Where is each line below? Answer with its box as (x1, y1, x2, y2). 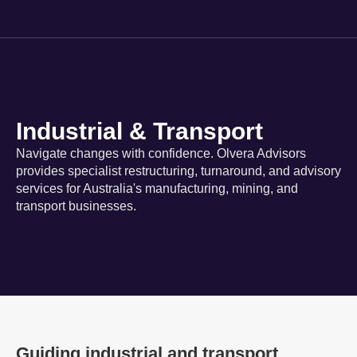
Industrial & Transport (16, 118, 263, 144)
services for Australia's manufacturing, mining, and (16, 182, 298, 195)
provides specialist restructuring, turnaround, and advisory (16, 164, 341, 178)
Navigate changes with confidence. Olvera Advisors (16, 147, 306, 160)
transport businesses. (16, 199, 136, 213)
